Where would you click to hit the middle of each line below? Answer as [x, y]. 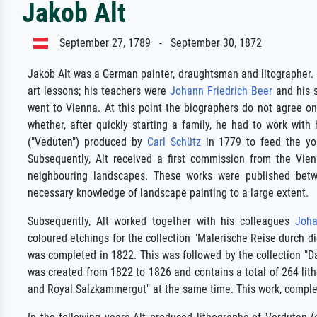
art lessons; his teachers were [99, 91]
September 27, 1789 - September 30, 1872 [155, 43]
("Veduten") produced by [87, 142]
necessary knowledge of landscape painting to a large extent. [168, 193]
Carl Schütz [174, 142]
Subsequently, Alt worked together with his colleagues [161, 221]
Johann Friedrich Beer [221, 91]
